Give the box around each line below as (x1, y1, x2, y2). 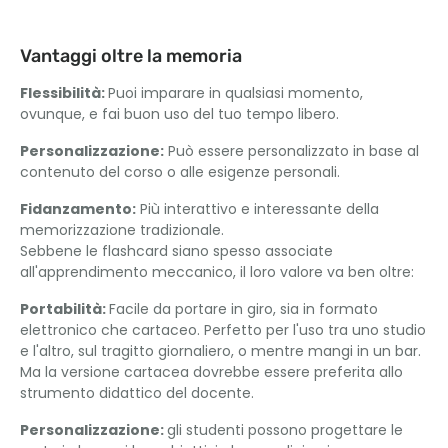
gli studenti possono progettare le (167, 420, 403, 440)
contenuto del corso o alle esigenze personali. (20, 162, 340, 182)
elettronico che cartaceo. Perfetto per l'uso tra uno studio (20, 320, 426, 340)
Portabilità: (20, 299, 109, 319)
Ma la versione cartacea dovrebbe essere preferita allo (20, 362, 403, 382)
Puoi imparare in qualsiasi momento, (108, 83, 363, 103)
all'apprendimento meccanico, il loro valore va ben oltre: (20, 262, 414, 282)
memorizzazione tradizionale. (20, 220, 224, 240)
